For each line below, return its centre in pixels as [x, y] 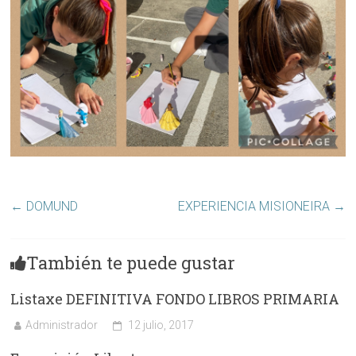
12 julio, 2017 [161, 325]
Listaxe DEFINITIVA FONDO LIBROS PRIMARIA [175, 299]
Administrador [62, 325]
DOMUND [51, 207]
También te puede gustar [131, 263]
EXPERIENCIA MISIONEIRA [255, 207]
